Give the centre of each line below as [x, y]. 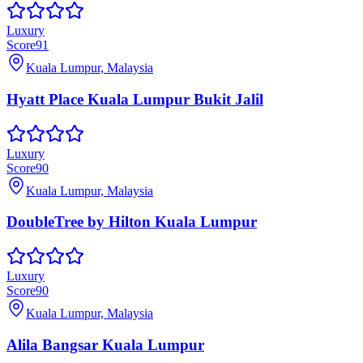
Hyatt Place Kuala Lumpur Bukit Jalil [135, 99]
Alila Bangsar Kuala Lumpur [105, 344]
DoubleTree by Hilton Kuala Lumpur [132, 222]
